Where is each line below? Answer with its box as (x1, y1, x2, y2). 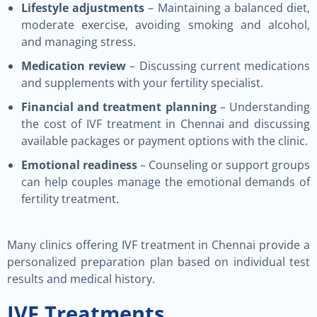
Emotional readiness (21, 157, 137, 173)
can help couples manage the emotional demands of (21, 174, 310, 190)
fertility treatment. (21, 191, 119, 207)
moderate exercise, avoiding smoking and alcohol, (21, 17, 310, 33)
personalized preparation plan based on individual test (7, 254, 310, 270)
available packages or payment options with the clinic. (21, 133, 308, 149)
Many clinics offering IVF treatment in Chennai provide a (7, 237, 310, 253)
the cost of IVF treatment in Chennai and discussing (21, 116, 310, 132)
